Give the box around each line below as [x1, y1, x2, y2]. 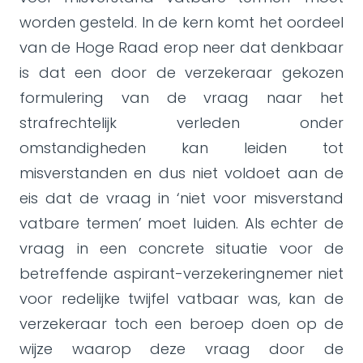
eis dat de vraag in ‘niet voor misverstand [19, 188, 344, 208]
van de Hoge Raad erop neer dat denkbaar [19, 37, 344, 58]
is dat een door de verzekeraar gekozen [19, 62, 344, 83]
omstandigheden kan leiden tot [19, 138, 344, 158]
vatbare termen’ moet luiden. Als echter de [19, 213, 344, 233]
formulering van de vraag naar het [19, 88, 344, 108]
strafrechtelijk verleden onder [19, 113, 344, 133]
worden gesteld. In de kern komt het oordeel [19, 12, 344, 32]
